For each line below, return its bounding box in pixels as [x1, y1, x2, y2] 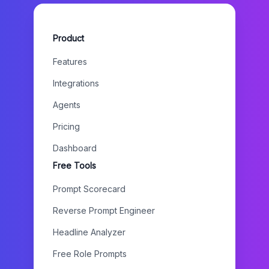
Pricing [53, 121, 80, 131]
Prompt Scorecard [53, 184, 125, 194]
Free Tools [53, 160, 96, 171]
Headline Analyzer [53, 227, 125, 237]
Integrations [53, 78, 99, 88]
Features [53, 56, 87, 67]
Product [53, 33, 84, 43]
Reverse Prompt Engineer [53, 205, 155, 216]
